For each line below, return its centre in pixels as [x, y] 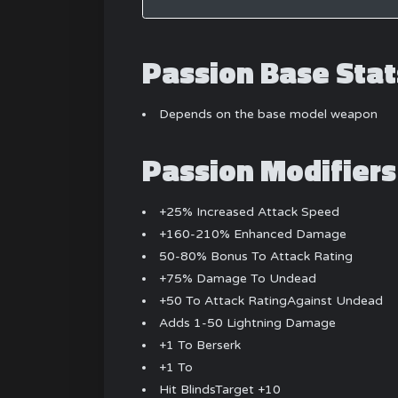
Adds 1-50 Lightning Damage [248, 323]
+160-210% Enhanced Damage [253, 235]
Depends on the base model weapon [269, 114]
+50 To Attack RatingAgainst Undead [271, 301]
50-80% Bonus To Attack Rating [256, 257]
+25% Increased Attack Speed [250, 212]
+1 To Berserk [200, 346]
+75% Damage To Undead [238, 279]
